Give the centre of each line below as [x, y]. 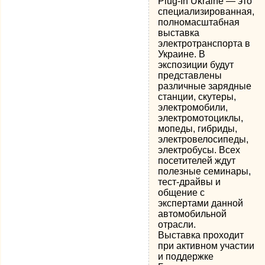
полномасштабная [199, 22]
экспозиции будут [196, 65]
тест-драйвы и [190, 182]
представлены [190, 75]
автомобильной [193, 214]
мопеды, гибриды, [198, 129]
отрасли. [177, 224]
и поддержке [186, 256]
